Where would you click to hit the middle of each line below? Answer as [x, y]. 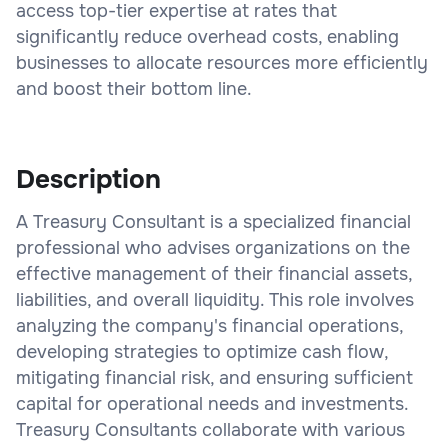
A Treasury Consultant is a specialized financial [213, 221]
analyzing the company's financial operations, [209, 325]
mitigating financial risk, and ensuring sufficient [214, 377]
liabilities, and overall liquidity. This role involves [215, 299]
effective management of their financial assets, [214, 273]
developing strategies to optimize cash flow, [202, 351]
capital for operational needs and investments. [212, 403]
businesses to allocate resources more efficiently [222, 62]
